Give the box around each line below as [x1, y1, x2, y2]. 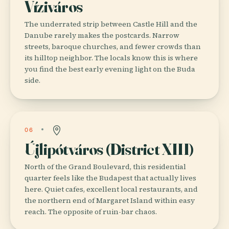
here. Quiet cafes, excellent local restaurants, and [25, 184, 198, 194]
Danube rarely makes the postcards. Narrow [25, 30, 179, 40]
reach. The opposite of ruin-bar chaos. [25, 206, 157, 217]
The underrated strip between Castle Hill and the [25, 18, 197, 29]
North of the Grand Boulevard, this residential [25, 161, 186, 172]
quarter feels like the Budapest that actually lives [25, 172, 196, 183]
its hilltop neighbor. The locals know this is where [25, 52, 198, 63]
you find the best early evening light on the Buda [25, 63, 195, 74]
